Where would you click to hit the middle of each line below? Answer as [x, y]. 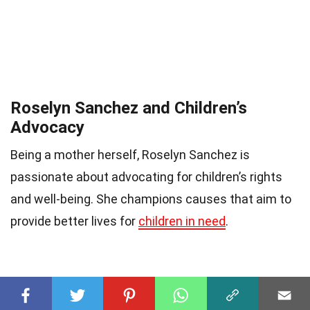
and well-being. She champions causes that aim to [151, 199]
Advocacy [47, 128]
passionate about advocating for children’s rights [146, 177]
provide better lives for [74, 221]
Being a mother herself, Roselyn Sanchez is [130, 155]
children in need [182, 221]
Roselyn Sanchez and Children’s [129, 108]
